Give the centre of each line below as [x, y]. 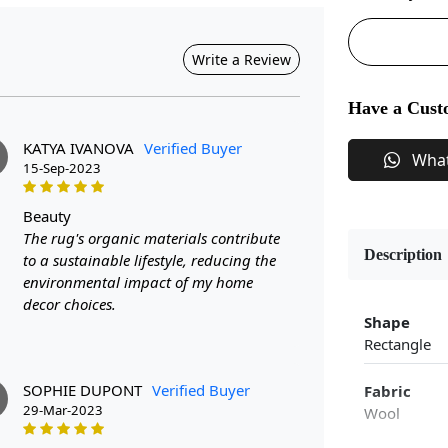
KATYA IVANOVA [78, 147]
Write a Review [241, 59]
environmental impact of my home [138, 281]
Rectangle [397, 344]
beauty [52, 215]
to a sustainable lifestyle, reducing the [149, 259]
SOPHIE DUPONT [82, 389]
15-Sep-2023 [62, 167]
